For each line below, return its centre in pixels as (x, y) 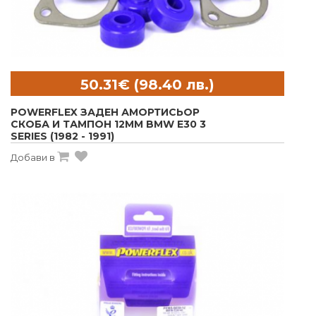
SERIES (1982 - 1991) (62, 136)
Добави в (33, 158)
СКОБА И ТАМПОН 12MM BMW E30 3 (108, 124)
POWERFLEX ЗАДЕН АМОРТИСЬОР (105, 113)
